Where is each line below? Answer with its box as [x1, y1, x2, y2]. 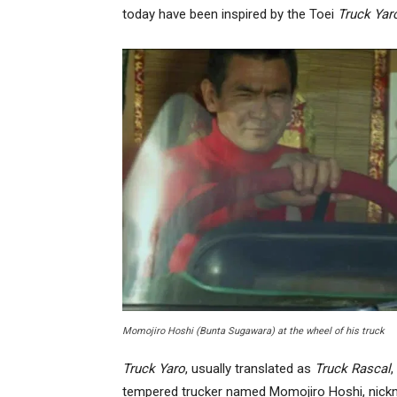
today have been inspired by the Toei [122, 5, 338, 22]
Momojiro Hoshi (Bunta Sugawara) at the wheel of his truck [122, 325, 385, 338]
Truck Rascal [315, 361, 391, 378]
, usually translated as [185, 361, 315, 378]
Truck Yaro [122, 361, 185, 378]
